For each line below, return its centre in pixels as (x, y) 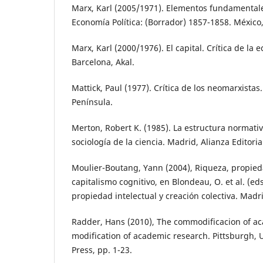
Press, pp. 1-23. (102, 250)
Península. (92, 102)
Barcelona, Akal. (103, 62)
